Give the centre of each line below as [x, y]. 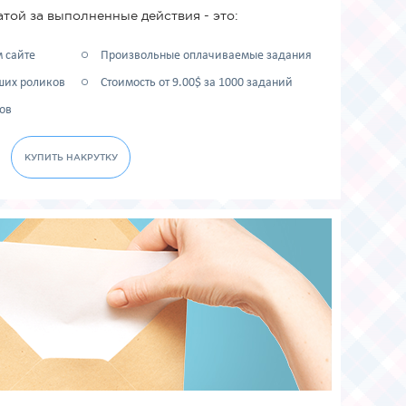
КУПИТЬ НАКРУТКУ [71, 157]
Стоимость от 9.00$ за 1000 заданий [197, 83]
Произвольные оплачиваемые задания [207, 56]
